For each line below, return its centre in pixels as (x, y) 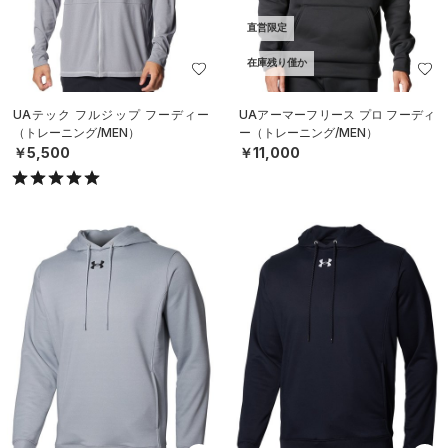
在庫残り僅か (276, 63)
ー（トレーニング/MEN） (308, 132)
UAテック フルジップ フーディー (111, 114)
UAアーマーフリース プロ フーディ (337, 114)
